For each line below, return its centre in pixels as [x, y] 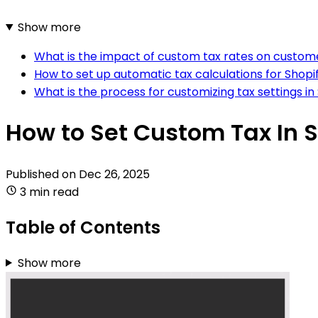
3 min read [49, 192]
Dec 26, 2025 [114, 174]
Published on [42, 174]
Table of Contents [83, 227]
